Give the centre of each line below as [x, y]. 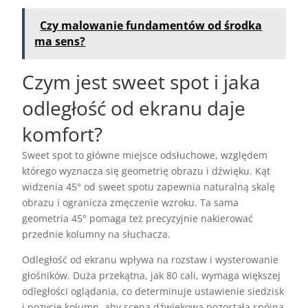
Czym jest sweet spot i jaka [142, 82]
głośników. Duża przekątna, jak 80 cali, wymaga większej [152, 276]
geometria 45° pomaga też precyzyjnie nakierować [138, 219]
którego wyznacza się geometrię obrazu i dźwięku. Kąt [146, 171]
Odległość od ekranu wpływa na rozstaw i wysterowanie [151, 260]
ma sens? [60, 42]
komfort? [63, 134]
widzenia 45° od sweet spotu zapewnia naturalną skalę [149, 187]
